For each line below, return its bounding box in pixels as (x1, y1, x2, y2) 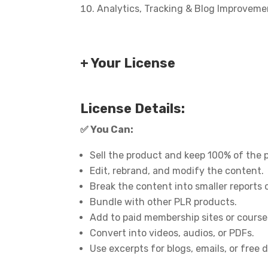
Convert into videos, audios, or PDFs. (90, 227, 255, 239)
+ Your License (80, 54, 176, 71)
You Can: (89, 123, 134, 135)
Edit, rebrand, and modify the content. (90, 165, 264, 176)
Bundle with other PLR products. (90, 196, 237, 208)
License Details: (80, 100, 185, 117)
